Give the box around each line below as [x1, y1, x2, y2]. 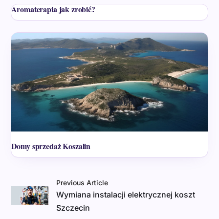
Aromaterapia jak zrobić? [11, 3, 95, 15]
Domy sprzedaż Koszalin [11, 140, 91, 152]
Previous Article [56, 178, 109, 187]
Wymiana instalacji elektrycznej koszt [56, 189, 196, 199]
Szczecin [56, 202, 90, 213]
